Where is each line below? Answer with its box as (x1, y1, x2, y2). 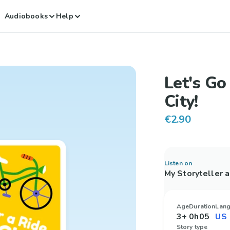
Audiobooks (5, 11, 48, 21)
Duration (189, 202, 216, 210)
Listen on (164, 159, 193, 167)
